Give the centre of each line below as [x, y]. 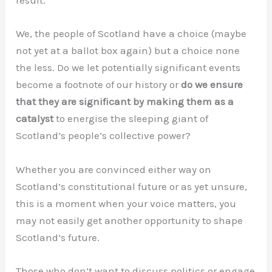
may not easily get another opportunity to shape [130, 220]
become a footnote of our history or [99, 85]
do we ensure [212, 85]
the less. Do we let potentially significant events [128, 68]
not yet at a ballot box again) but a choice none [128, 51]
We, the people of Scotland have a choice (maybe [131, 34]
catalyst [35, 119]
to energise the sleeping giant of [131, 119]
